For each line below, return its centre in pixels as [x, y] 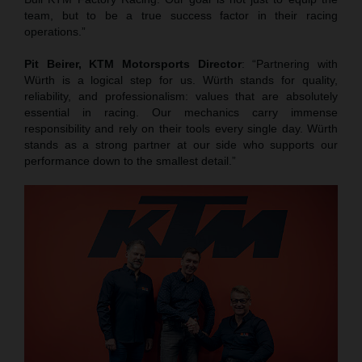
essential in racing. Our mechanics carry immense [181, 113]
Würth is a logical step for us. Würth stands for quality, [181, 80]
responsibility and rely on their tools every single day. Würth [181, 129]
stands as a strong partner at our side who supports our [181, 145]
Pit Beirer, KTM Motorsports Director [133, 64]
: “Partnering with [290, 64]
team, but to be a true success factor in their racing [181, 16]
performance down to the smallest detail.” [130, 161]
